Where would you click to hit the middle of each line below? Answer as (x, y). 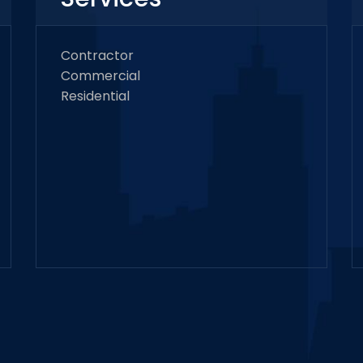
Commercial (100, 76)
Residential (95, 96)
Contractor (97, 56)
